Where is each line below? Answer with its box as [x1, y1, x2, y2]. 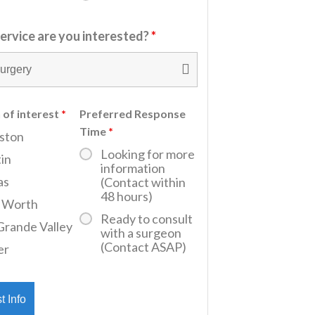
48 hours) [100, 188, 153, 205]
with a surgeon [100, 225, 181, 241]
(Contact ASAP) [100, 239, 186, 255]
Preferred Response [79, 107, 186, 121]
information [100, 160, 165, 176]
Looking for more [100, 146, 195, 162]
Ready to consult [100, 211, 193, 227]
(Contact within [100, 174, 186, 191]
